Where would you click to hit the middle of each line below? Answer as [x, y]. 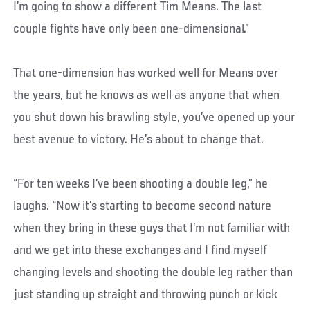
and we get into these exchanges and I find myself [140, 250]
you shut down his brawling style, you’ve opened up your [154, 117]
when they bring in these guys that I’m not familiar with [152, 228]
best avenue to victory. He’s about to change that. [139, 139]
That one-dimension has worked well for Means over [146, 73]
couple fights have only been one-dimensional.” [131, 29]
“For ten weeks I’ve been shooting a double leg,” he [141, 184]
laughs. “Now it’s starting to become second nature [143, 206]
